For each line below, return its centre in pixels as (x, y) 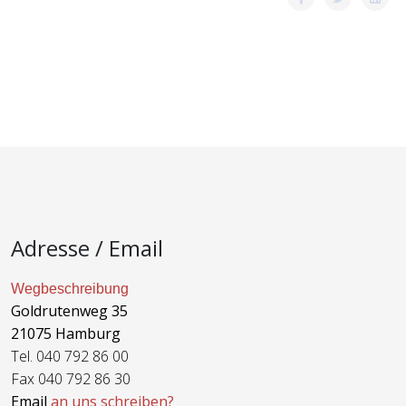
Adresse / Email (87, 248)
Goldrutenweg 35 (69, 311)
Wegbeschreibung (70, 289)
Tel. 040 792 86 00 (70, 356)
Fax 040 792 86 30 (71, 379)
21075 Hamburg (66, 333)
